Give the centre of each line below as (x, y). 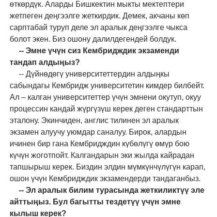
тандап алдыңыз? (45, 62)
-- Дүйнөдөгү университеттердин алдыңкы (94, 74)
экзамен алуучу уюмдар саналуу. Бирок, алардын (98, 132)
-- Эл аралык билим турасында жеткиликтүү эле (111, 190)
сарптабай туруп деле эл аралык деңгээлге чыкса (99, 27)
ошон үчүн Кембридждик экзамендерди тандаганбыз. (105, 178)
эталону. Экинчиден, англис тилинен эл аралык (94, 120)
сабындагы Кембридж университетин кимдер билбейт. (107, 85)
